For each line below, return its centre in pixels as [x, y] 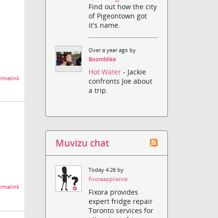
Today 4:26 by [106, 170]
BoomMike [102, 60]
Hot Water [106, 72]
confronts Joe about [121, 81]
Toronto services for [121, 210]
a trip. [99, 91]
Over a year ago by [112, 50]
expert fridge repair [121, 201]
